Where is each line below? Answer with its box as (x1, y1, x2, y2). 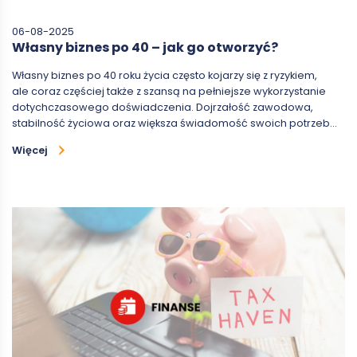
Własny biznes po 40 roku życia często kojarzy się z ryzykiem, (12, 68, 317, 82)
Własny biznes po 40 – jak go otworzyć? (12, 37, 278, 57)
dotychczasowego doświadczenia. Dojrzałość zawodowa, (12, 100, 313, 114)
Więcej (12, 143, 48, 157)
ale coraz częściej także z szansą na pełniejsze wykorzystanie (12, 84, 326, 98)
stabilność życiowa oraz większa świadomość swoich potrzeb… (12, 116, 337, 130)
